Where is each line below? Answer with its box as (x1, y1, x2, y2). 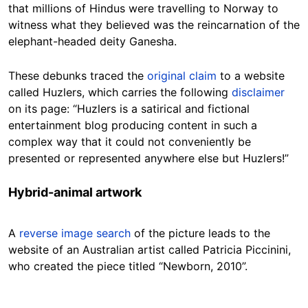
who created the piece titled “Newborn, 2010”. (8, 258, 247, 273)
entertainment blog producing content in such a (8, 118, 257, 132)
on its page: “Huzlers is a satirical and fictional (8, 101, 250, 115)
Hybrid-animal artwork (8, 184, 142, 199)
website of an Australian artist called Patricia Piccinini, (8, 242, 291, 256)
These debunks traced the (8, 68, 147, 82)
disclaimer (232, 85, 285, 99)
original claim (147, 68, 217, 82)
